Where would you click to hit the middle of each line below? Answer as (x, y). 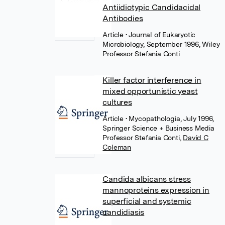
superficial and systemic (147, 201)
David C (196, 138)
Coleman (117, 147)
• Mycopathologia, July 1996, (170, 119)
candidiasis (124, 212)
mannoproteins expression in (156, 190)
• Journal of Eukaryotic (160, 35)
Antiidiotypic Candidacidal (152, 7)
